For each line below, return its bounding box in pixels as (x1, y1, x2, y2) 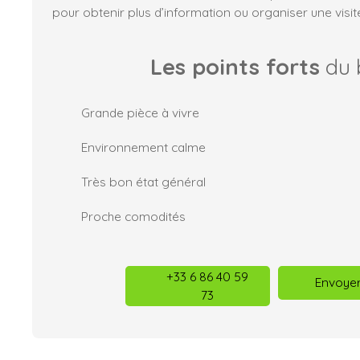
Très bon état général (81, 173, 206, 190)
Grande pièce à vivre (81, 104, 199, 121)
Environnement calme (81, 138, 206, 155)
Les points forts (149, 52, 320, 80)
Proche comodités (81, 207, 186, 224)
